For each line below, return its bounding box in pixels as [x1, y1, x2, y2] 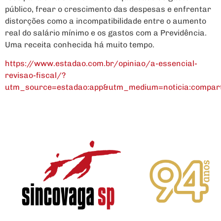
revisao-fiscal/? [5, 71, 66, 80]
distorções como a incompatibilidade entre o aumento [5, 16, 206, 26]
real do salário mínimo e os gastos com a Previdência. [5, 28, 207, 37]
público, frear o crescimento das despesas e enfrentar [5, 4, 211, 14]
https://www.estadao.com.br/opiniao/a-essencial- [5, 59, 197, 69]
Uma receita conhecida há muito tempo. [5, 39, 154, 49]
